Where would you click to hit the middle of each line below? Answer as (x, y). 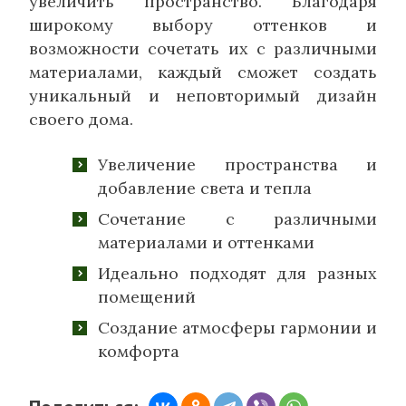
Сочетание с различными (237, 218)
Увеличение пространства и (237, 164)
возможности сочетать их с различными (203, 48)
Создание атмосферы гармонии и (237, 327)
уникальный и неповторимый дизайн (203, 95)
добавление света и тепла (205, 188)
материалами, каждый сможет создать (203, 72)
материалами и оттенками (206, 242)
